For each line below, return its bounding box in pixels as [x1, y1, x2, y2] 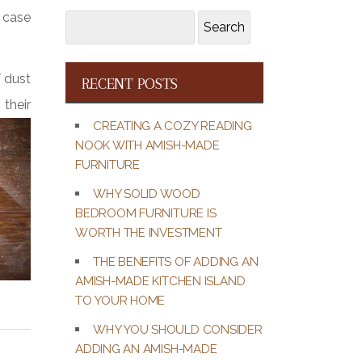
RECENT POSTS [81, 74, 179, 92]
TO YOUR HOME [75, 293, 166, 308]
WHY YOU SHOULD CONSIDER [93, 322, 263, 337]
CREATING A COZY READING [93, 118, 252, 133]
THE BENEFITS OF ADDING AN [93, 254, 259, 269]
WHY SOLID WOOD [93, 186, 200, 201]
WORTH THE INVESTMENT [75, 225, 222, 240]
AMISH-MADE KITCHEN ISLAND [75, 273, 246, 288]
